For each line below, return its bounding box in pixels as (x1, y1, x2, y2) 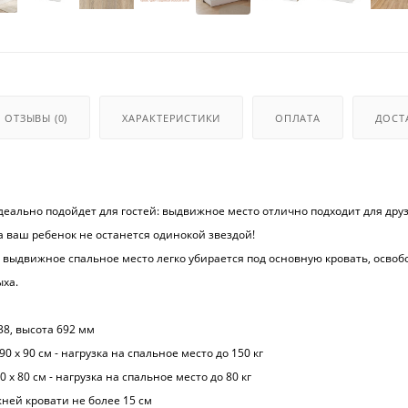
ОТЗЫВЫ (5, 110, 55, 125)
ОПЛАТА (275, 110, 321, 125)
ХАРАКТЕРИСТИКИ (122, 110, 221, 125)
